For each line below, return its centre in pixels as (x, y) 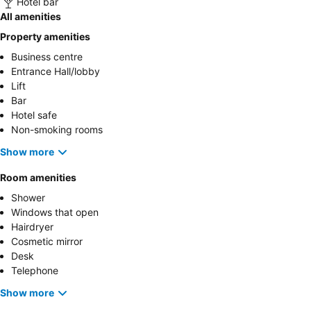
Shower (28, 197)
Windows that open (55, 212)
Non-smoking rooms (57, 129)
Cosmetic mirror (47, 241)
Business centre (47, 56)
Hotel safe (34, 115)
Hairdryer (32, 226)
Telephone (35, 270)
